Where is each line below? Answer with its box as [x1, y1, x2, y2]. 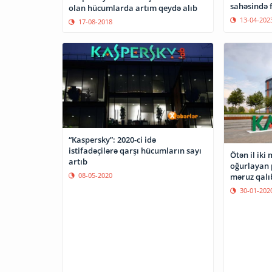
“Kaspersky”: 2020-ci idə [69, 134, 156, 145]
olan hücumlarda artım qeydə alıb [69, 2, 197, 14]
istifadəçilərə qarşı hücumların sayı [69, 145, 202, 156]
